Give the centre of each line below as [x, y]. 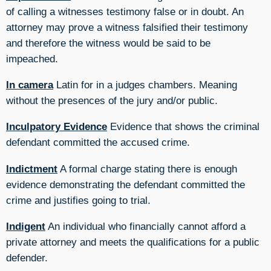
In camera [30, 85]
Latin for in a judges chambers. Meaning [145, 85]
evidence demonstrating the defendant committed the [126, 184]
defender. [27, 258]
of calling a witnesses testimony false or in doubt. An [125, 11]
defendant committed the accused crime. [98, 142]
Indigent [26, 226]
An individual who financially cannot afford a [145, 226]
